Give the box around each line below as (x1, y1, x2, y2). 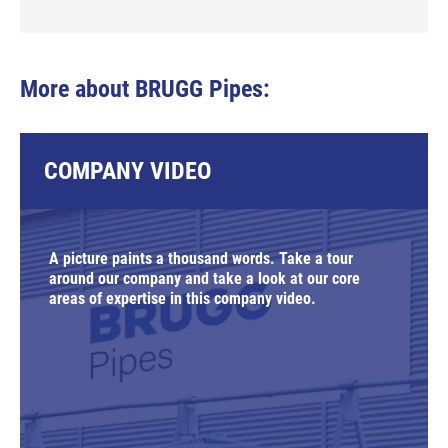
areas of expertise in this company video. (49, 289, 316, 308)
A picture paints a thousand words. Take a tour (49, 249, 353, 268)
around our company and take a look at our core (49, 269, 360, 288)
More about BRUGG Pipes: (20, 75, 270, 103)
